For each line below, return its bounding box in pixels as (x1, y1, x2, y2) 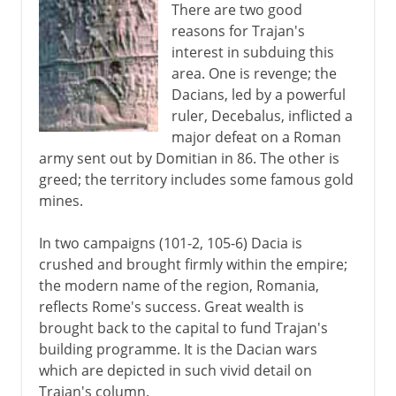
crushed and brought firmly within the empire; (38, 254, 347, 274)
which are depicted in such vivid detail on (38, 360, 312, 380)
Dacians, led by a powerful (171, 84, 346, 104)
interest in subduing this (171, 42, 334, 62)
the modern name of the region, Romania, (38, 275, 319, 295)
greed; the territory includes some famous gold (38, 169, 354, 189)
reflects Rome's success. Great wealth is (38, 296, 304, 316)
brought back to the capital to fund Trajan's (38, 317, 328, 338)
